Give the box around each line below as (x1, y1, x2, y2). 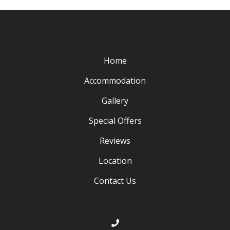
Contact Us (94, 175, 136, 186)
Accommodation (84, 74, 146, 86)
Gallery (102, 94, 128, 106)
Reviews (100, 135, 130, 146)
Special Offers (88, 114, 142, 126)
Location (98, 155, 132, 166)
